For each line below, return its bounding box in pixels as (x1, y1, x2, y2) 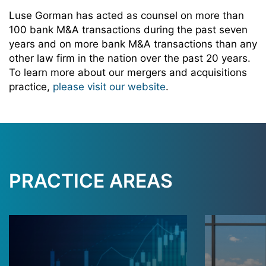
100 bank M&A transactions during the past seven (9, 24, 248, 36)
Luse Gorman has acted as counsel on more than (9, 9, 244, 21)
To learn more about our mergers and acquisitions (9, 66, 247, 78)
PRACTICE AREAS (9, 169, 173, 192)
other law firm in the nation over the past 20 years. (9, 52, 251, 64)
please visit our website (53, 81, 166, 93)
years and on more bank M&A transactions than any (9, 38, 257, 50)
